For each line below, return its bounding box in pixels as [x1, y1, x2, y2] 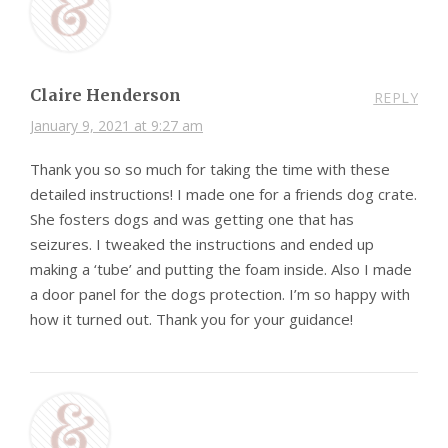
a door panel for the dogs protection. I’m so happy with [30, 284, 410, 305]
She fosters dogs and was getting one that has [30, 209, 354, 230]
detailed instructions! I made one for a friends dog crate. [30, 184, 417, 205]
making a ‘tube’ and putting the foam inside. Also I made [30, 259, 412, 280]
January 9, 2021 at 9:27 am [30, 116, 203, 136]
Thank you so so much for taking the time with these [30, 159, 390, 180]
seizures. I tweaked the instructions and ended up [30, 234, 374, 255]
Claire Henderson [30, 85, 181, 106]
